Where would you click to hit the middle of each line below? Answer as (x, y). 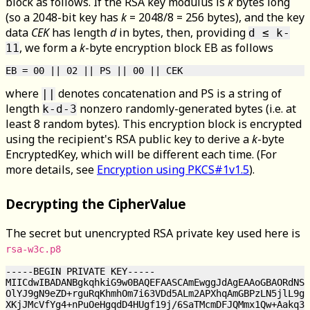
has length (80, 33)
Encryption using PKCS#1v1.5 (173, 170)
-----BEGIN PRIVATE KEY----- (80, 271)
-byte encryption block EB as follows (179, 48)
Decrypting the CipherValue (96, 204)
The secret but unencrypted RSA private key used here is (153, 233)
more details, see (51, 170)
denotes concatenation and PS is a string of (168, 94)
